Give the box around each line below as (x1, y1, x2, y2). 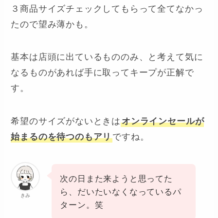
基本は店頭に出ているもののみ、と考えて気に (11, 52, 203, 62)
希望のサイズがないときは (11, 116, 121, 127)
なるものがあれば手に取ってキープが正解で (11, 68, 194, 78)
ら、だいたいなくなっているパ (60, 187, 182, 197)
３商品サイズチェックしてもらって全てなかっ (11, 3, 203, 14)
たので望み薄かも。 (11, 19, 93, 29)
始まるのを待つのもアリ (11, 132, 112, 142)
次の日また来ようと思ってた (60, 174, 173, 184)
